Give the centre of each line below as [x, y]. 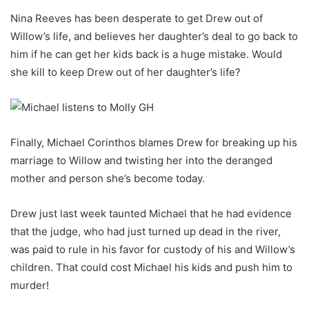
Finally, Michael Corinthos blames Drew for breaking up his [154, 143]
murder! [30, 286]
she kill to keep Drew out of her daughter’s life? [126, 72]
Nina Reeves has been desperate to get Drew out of [137, 19]
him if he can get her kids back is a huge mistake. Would [146, 54]
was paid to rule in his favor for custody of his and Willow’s [153, 250]
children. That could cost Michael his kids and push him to [151, 268]
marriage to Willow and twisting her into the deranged [141, 161]
